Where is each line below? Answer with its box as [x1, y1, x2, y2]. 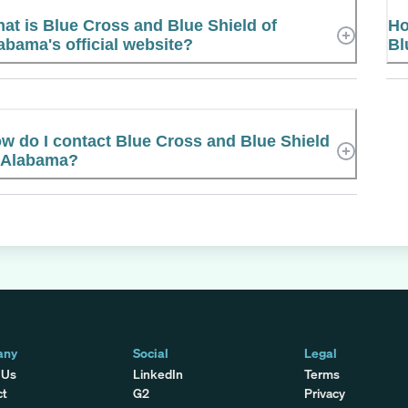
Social [133, 343, 169, 362]
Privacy [303, 383, 345, 402]
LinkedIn [133, 364, 184, 382]
